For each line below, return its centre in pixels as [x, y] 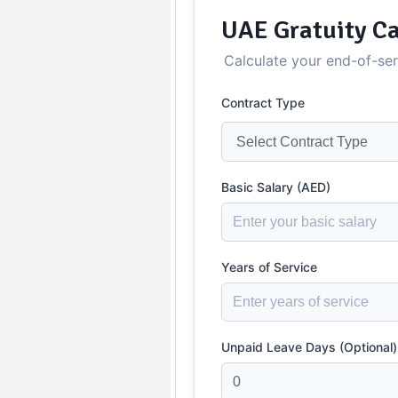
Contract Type [263, 102]
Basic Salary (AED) [276, 187]
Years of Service [269, 267]
